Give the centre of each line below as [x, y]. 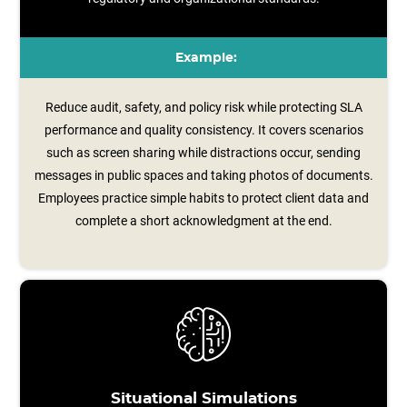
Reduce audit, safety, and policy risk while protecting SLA [203, 107]
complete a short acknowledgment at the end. [203, 221]
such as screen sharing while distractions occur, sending [203, 153]
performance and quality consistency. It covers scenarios [203, 130]
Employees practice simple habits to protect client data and [203, 198]
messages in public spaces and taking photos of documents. [203, 175]
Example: [206, 58]
